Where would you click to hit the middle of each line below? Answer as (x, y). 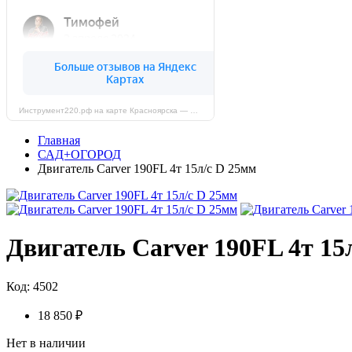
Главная (59, 140)
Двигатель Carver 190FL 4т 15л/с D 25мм (147, 169)
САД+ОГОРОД (79, 154)
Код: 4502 (32, 286)
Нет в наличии (46, 343)
